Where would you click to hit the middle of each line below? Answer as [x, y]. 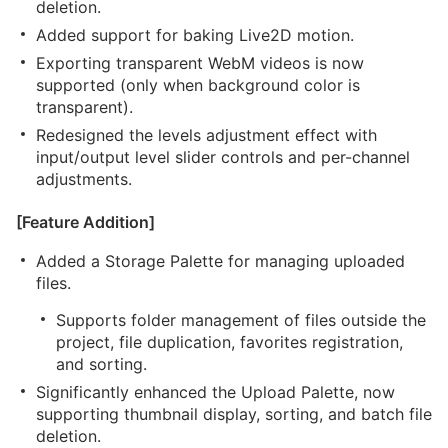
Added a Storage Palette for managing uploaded [220, 261]
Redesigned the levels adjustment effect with [206, 135]
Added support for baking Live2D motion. [195, 35]
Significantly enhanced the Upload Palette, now [215, 392]
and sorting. [101, 364]
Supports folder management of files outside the [241, 320]
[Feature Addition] [85, 222]
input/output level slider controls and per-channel [223, 157]
